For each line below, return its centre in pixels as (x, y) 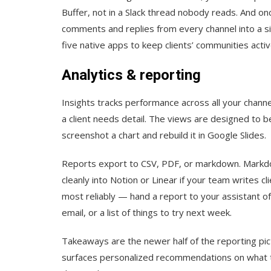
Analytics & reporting (131, 75)
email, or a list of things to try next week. (147, 213)
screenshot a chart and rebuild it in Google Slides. (164, 135)
